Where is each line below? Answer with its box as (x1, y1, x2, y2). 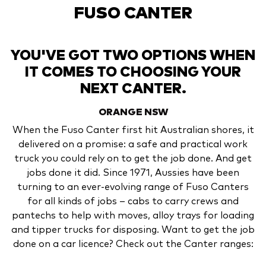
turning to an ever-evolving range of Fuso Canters (17, 182, 249, 192)
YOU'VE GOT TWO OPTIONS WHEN (11, 48, 255, 63)
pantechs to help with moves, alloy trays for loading (12, 210, 254, 220)
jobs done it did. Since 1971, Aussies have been (27, 167, 239, 178)
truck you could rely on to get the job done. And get (14, 153, 252, 163)
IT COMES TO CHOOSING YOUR (25, 65, 241, 80)
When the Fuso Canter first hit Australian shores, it (12, 125, 254, 135)
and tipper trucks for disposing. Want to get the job (11, 224, 255, 235)
